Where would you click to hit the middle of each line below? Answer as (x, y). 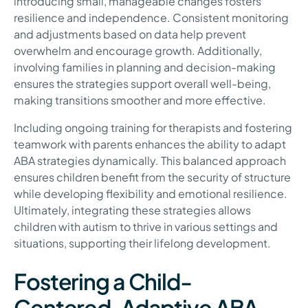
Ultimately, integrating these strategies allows (132, 210)
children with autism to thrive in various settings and (146, 227)
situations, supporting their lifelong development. (142, 243)
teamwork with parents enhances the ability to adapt (150, 144)
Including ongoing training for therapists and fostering (153, 128)
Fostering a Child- (103, 282)
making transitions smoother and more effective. (140, 100)
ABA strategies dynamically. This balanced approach (150, 161)
